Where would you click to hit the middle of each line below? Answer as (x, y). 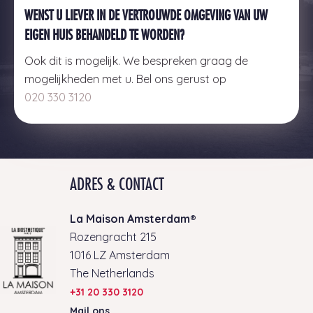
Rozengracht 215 (113, 236)
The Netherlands (112, 273)
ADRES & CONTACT (117, 183)
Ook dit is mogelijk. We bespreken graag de (136, 60)
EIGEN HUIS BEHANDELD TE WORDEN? (104, 34)
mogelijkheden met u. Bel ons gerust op (125, 79)
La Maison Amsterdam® (133, 218)
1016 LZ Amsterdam (120, 255)
